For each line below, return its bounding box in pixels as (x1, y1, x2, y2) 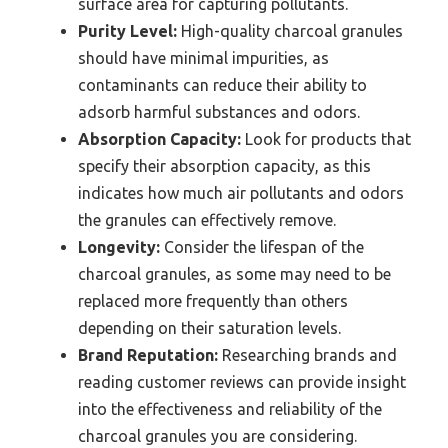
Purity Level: (78, 22, 177, 41)
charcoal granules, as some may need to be (78, 265, 391, 284)
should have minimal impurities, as (78, 49, 329, 68)
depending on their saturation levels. (78, 319, 341, 338)
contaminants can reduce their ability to (78, 76, 367, 95)
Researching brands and (218, 346, 397, 365)
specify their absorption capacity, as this (78, 157, 371, 176)
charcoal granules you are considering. (78, 427, 357, 446)
